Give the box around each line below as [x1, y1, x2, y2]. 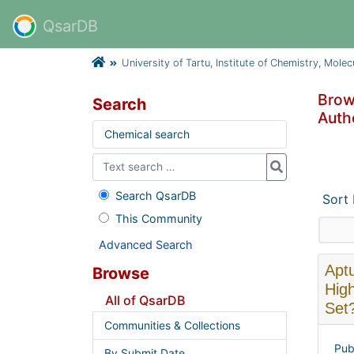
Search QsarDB [115, 188, 196, 202]
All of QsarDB [105, 292, 185, 308]
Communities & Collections [104, 318, 240, 332]
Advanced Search [99, 237, 193, 251]
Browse [92, 263, 149, 283]
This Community [115, 211, 202, 225]
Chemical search [104, 127, 190, 141]
